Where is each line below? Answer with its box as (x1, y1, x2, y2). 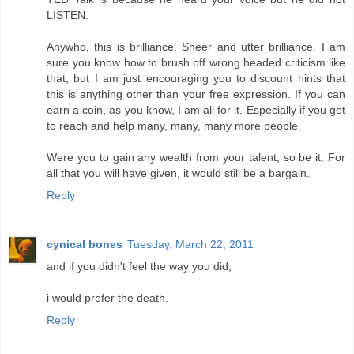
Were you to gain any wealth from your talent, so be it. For (47, 150, 345, 164)
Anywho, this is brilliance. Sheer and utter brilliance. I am (47, 40, 345, 53)
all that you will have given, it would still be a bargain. (47, 166, 310, 179)
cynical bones (47, 237, 122, 250)
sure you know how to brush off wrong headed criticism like (47, 55, 345, 69)
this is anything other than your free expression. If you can (47, 87, 345, 100)
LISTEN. (47, 8, 88, 21)
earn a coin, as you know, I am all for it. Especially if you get (47, 103, 345, 116)
